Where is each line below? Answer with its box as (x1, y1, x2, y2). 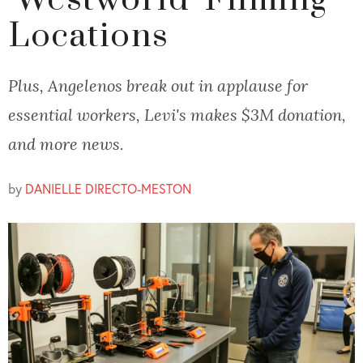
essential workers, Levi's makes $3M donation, (8, 105, 346, 125)
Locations (8, 15, 169, 58)
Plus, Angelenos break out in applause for (8, 75, 308, 96)
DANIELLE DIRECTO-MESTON (25, 180, 191, 198)
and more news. (8, 134, 124, 154)
